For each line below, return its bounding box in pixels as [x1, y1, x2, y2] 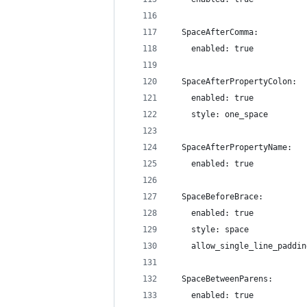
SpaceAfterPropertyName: [172, 143, 292, 152]
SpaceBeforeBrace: [172, 192, 263, 201]
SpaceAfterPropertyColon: [172, 77, 297, 86]
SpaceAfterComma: [172, 27, 258, 37]
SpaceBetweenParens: [172, 274, 273, 284]
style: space [172, 225, 249, 234]
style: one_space [172, 110, 268, 119]
